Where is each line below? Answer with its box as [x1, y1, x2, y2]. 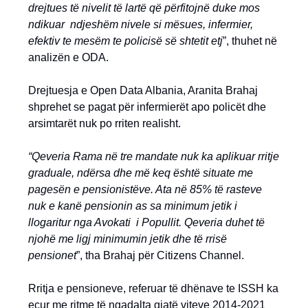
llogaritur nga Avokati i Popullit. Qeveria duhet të [28, 216, 265, 228]
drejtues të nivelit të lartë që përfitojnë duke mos [28, 1, 260, 14]
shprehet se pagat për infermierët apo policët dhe [28, 100, 266, 113]
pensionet [28, 249, 76, 261]
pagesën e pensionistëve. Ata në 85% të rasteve [28, 183, 262, 195]
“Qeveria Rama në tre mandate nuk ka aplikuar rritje [28, 150, 279, 162]
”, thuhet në [223, 34, 277, 47]
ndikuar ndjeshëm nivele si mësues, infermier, [28, 18, 253, 30]
